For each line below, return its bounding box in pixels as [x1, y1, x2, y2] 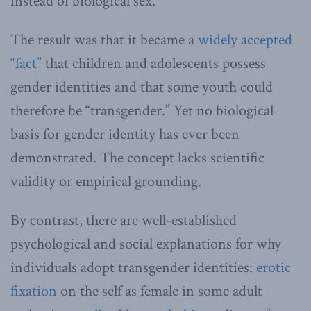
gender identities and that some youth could [10, 76, 273, 97]
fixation [10, 280, 57, 301]
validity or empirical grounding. [10, 171, 201, 192]
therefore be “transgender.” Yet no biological [10, 100, 274, 121]
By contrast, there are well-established [10, 210, 237, 230]
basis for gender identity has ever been [10, 124, 239, 144]
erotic [256, 257, 291, 278]
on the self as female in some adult [57, 280, 262, 301]
